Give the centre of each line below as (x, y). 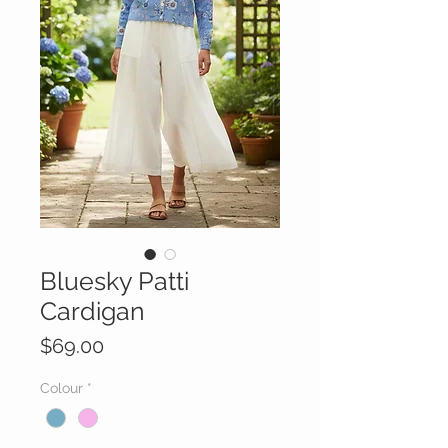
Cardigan (92, 311)
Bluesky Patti (114, 281)
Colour (61, 388)
